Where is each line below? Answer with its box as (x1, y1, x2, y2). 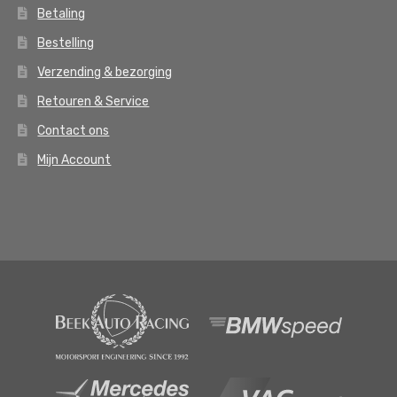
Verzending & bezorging (37, 65, 173, 81)
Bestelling (37, 35, 95, 51)
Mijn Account (37, 152, 112, 168)
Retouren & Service (37, 94, 150, 110)
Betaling (37, 6, 86, 22)
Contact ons (37, 123, 110, 139)
